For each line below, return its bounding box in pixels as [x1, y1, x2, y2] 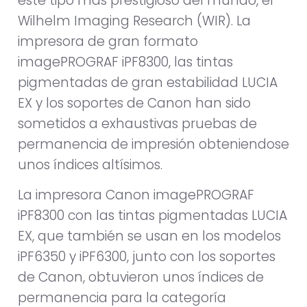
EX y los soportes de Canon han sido [18, 93, 251, 112]
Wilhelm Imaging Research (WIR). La [18, 11, 251, 30]
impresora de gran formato [18, 32, 198, 51]
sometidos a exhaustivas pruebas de [18, 114, 257, 133]
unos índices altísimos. [18, 155, 162, 174]
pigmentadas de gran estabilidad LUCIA [18, 73, 278, 92]
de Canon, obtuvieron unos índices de [18, 268, 264, 287]
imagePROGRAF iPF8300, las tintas [18, 52, 233, 71]
